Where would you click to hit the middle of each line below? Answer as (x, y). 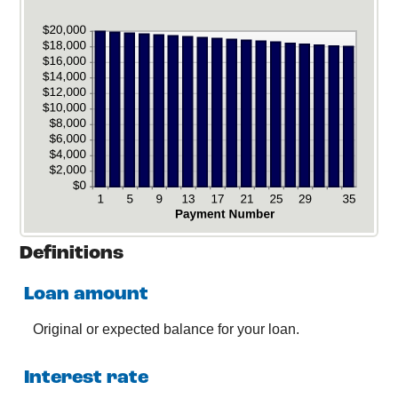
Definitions (72, 254)
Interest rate (86, 378)
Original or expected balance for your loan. (166, 328)
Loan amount (86, 294)
